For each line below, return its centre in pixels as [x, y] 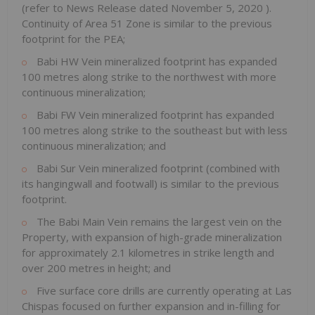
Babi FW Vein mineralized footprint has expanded [154, 115]
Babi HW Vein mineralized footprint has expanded [155, 62]
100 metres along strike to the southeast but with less [155, 130]
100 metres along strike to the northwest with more [149, 77]
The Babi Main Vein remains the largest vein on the [158, 222]
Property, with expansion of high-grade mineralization [152, 237]
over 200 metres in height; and [96, 268]
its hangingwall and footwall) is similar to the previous [150, 184]
